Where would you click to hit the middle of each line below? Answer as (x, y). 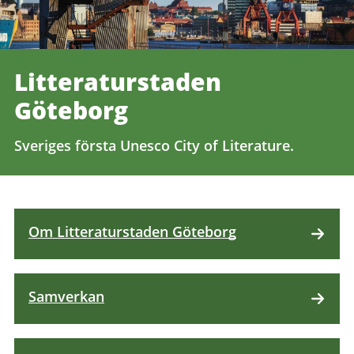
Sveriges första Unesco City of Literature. (154, 146)
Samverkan (66, 297)
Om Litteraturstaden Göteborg (132, 232)
